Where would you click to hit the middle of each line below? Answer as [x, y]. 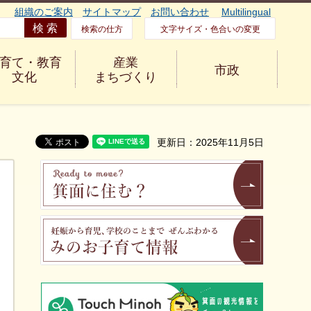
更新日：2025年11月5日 [210, 142]
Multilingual [246, 12]
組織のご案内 [44, 12]
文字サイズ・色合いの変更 [210, 29]
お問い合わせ [180, 12]
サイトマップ [112, 12]
